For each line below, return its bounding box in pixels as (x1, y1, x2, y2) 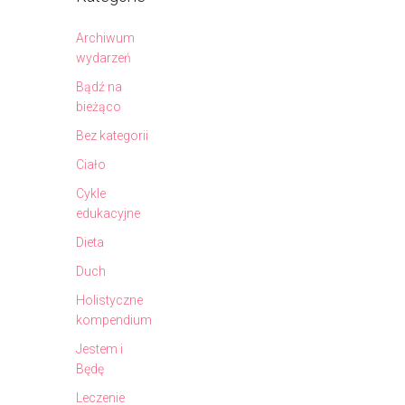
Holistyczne (76, 292, 143, 307)
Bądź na (76, 79, 122, 94)
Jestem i (76, 341, 123, 356)
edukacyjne (76, 205, 140, 221)
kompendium (76, 312, 152, 327)
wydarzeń (76, 50, 131, 65)
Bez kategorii (76, 127, 148, 143)
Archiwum (76, 30, 135, 45)
